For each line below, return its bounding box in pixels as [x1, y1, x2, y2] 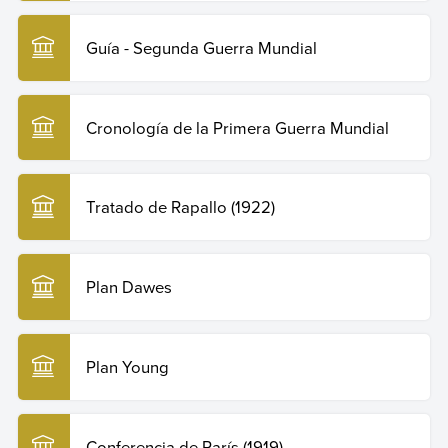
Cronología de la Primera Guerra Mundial [85, 115, 389, 139]
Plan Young [85, 354, 169, 378]
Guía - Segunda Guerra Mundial [85, 35, 317, 59]
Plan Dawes [85, 275, 172, 299]
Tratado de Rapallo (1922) [85, 195, 275, 219]
